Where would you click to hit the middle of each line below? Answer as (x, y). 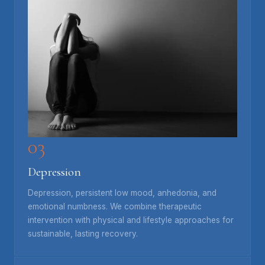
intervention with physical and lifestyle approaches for (131, 220)
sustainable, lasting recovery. (83, 233)
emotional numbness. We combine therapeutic (115, 206)
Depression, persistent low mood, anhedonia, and (122, 193)
